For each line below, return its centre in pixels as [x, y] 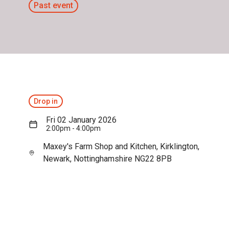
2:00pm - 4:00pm [73, 128]
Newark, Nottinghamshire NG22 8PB [107, 159]
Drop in [46, 101]
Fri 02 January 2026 [81, 120]
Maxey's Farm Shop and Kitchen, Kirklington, [121, 146]
